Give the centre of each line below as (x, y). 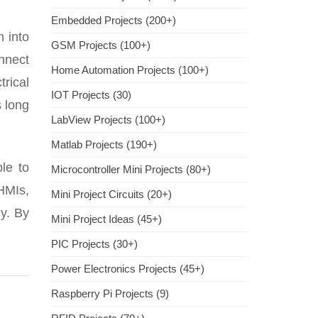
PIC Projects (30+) (94, 244)
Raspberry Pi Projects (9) (110, 294)
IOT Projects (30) (91, 95)
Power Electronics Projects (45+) (128, 269)
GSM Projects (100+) (101, 45)
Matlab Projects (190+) (104, 144)
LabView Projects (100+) (108, 120)
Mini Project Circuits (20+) (111, 194)
